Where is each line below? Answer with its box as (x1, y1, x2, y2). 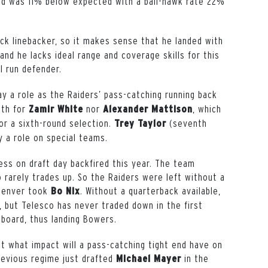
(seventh (169, 117, 207, 129)
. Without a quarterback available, (80, 184, 221, 196)
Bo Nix (51, 185, 80, 196)
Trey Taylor (114, 117, 169, 129)
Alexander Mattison (103, 103, 193, 114)
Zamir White (29, 103, 83, 114)
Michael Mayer (116, 252, 181, 264)
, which (193, 102, 221, 114)
